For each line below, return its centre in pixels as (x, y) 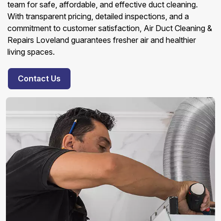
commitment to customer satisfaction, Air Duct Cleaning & (110, 28)
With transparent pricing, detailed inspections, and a (98, 16)
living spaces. (31, 52)
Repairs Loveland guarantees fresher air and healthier (102, 40)
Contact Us (39, 78)
